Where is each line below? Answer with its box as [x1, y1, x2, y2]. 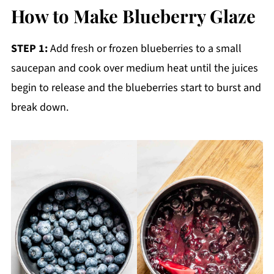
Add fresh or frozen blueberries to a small [47, 40, 242, 56]
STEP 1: [10, 40, 48, 56]
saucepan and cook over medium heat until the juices [10, 60, 258, 76]
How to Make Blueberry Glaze [10, 3, 256, 28]
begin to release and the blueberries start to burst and [10, 80, 261, 95]
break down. [10, 99, 68, 115]
